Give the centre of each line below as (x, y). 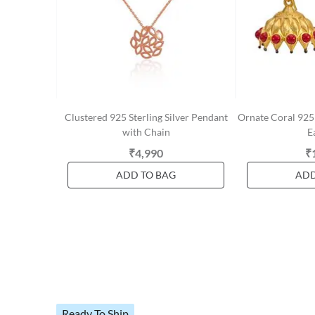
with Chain (146, 132)
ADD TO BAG (146, 175)
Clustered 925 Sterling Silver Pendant (146, 117)
